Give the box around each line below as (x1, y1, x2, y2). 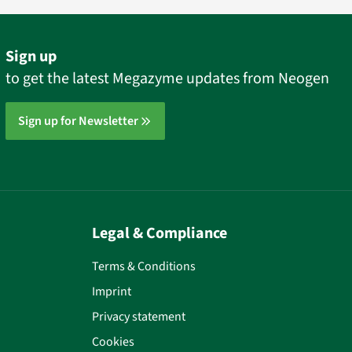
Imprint (92, 283, 131, 300)
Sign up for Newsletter (17, 112, 138, 130)
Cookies (92, 333, 134, 350)
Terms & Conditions (92, 258, 196, 275)
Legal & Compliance (92, 222, 227, 244)
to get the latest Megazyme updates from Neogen (5, 68, 329, 90)
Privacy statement (92, 308, 185, 325)
